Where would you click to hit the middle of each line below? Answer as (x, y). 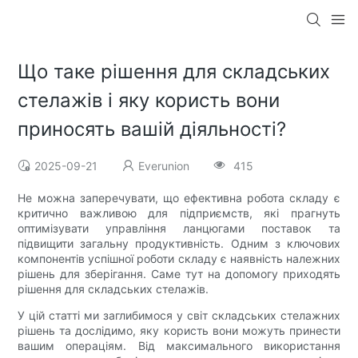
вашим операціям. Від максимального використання (179, 346)
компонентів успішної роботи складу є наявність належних (179, 259)
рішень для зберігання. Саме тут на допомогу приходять (179, 274)
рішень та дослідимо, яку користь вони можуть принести (179, 331)
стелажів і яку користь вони (149, 101)
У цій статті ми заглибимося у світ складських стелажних (179, 316)
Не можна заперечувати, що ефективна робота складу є (179, 198)
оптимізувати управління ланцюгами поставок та (179, 229)
